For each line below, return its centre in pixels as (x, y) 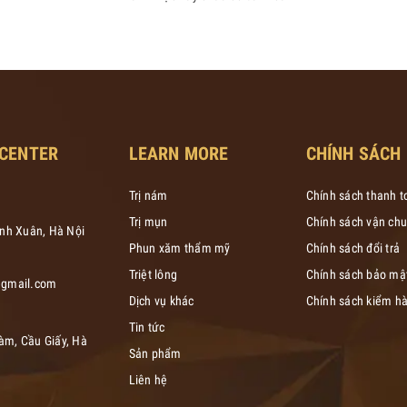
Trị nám (148, 195)
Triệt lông (153, 274)
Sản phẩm (155, 353)
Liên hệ (148, 379)
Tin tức (147, 327)
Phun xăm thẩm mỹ (179, 248)
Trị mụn (148, 221)
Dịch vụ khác (161, 300)
